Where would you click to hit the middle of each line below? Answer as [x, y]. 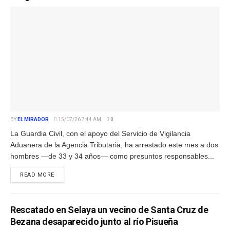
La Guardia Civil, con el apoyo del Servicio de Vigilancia [100, 133]
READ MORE [37, 175]
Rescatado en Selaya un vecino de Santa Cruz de [109, 209]
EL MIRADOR [33, 119]
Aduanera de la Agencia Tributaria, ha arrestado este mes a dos [114, 145]
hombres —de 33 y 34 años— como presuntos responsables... [112, 156]
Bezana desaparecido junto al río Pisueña [94, 221]
